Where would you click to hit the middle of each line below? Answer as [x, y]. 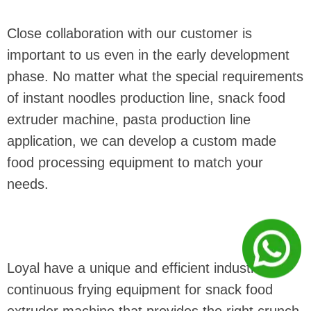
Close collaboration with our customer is [129, 33]
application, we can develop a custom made [142, 141]
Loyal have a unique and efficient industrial [138, 268]
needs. [28, 184]
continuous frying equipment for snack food [140, 289]
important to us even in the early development [148, 54]
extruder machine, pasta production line [129, 119]
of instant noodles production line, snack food [146, 98]
